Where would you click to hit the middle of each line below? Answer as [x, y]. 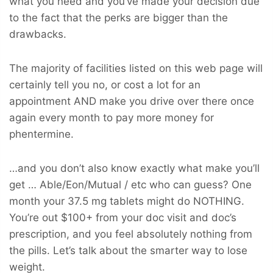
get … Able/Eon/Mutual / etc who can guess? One [130, 184]
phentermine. [41, 134]
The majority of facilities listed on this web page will [136, 68]
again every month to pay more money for [112, 117]
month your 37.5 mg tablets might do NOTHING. [127, 201]
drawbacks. [38, 34]
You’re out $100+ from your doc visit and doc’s [123, 217]
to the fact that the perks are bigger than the [119, 17]
